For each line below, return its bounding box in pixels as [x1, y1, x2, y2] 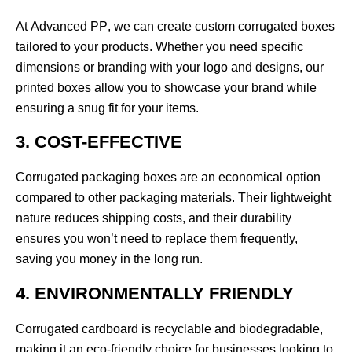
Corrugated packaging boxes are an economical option [16, 170, 321, 185]
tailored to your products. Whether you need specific [16, 39, 303, 53]
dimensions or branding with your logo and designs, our [16, 60, 324, 74]
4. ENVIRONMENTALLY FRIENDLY [16, 283, 294, 303]
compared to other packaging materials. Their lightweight [16, 191, 331, 205]
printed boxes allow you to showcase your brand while [16, 80, 317, 94]
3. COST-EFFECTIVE [16, 132, 182, 152]
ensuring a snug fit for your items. [16, 101, 199, 115]
